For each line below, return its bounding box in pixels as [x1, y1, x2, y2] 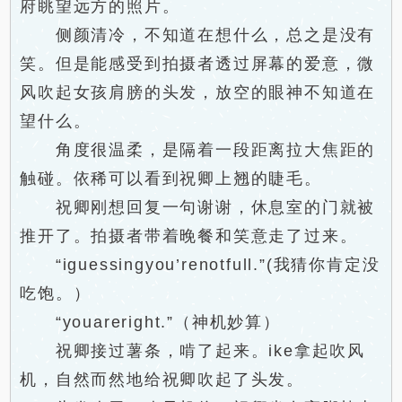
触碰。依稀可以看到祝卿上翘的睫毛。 [20, 170, 322, 188]
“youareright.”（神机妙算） [20, 313, 281, 331]
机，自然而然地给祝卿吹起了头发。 [20, 371, 305, 389]
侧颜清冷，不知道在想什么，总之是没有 [20, 26, 376, 44]
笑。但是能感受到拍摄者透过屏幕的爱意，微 [20, 55, 376, 73]
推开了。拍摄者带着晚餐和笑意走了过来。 [20, 227, 358, 245]
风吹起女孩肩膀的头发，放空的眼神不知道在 [20, 83, 376, 101]
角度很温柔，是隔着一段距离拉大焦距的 [20, 141, 376, 159]
